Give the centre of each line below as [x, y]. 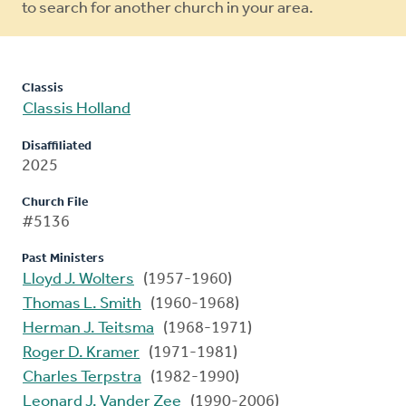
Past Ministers [63, 259]
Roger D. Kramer [81, 353]
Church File [55, 203]
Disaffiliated [57, 147]
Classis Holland [77, 110]
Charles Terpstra [82, 378]
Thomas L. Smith [82, 304]
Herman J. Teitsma [88, 329]
